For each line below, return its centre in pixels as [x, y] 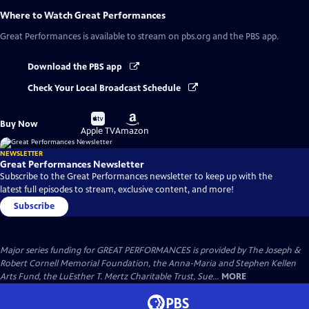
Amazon [132, 131]
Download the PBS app [76, 67]
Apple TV [98, 131]
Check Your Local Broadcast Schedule [105, 88]
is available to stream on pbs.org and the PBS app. [180, 37]
